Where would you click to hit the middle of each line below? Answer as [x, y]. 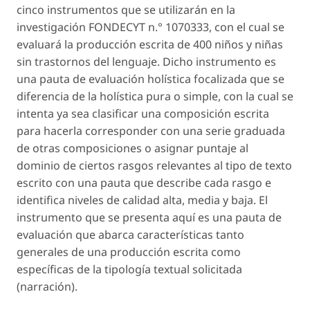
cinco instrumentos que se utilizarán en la [126, 10]
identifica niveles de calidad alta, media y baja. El [142, 200]
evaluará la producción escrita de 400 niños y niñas [150, 45]
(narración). [47, 287]
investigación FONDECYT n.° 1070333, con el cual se [151, 27]
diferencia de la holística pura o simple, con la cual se [155, 97]
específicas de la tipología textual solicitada [129, 270]
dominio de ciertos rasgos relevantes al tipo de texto [154, 166]
